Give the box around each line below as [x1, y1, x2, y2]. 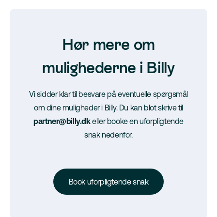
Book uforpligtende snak [68, 177, 149, 186]
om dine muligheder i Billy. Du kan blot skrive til [33, 103, 183, 112]
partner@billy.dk [33, 117, 91, 125]
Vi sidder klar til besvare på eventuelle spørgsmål [29, 90, 188, 98]
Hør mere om [62, 36, 155, 53]
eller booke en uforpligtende [90, 117, 184, 125]
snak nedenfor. [84, 130, 133, 139]
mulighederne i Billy [42, 59, 175, 77]
